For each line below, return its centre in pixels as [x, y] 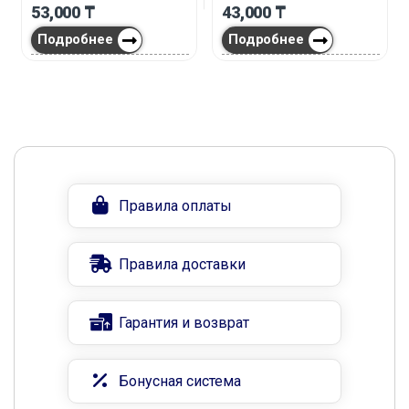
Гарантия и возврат [184, 322]
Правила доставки [182, 264]
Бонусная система [180, 381]
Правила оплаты [175, 205]
